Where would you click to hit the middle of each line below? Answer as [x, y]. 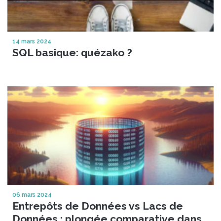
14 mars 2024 [32, 41]
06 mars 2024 [32, 195]
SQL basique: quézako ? [72, 52]
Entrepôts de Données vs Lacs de [98, 206]
